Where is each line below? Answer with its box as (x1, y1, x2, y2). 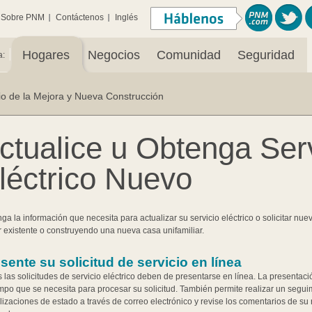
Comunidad (157, 48, 221, 62)
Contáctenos (55, 13, 104, 22)
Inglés (114, 13, 138, 22)
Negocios (88, 48, 140, 62)
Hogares (22, 48, 70, 62)
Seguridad (237, 48, 295, 62)
